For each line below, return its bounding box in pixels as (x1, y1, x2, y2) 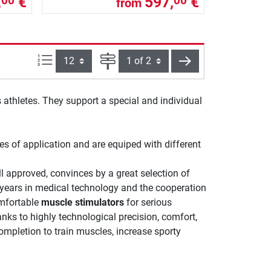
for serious (123, 196, 172, 208)
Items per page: (53, 53, 118, 65)
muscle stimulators (41, 196, 124, 208)
